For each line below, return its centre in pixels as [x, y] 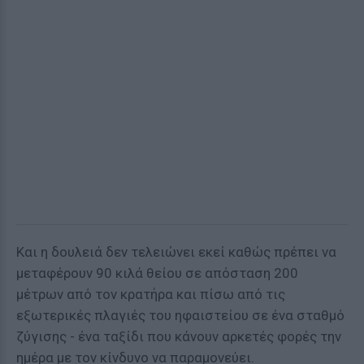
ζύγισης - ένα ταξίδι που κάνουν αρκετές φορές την [179, 336]
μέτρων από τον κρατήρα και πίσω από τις [151, 294]
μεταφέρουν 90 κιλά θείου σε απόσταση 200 [157, 273]
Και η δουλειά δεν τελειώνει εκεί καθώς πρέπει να [176, 252]
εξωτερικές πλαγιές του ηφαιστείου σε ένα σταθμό [180, 315]
